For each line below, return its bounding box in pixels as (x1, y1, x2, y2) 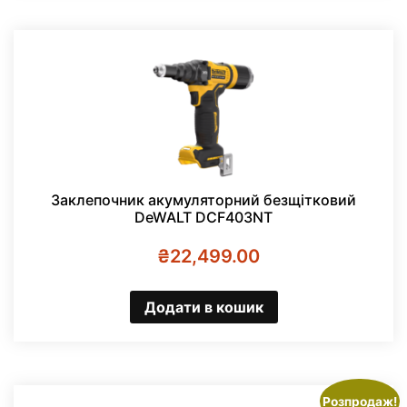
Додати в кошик (144, 297, 263, 316)
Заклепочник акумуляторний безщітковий (51, 191, 356, 210)
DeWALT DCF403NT (134, 208, 273, 227)
